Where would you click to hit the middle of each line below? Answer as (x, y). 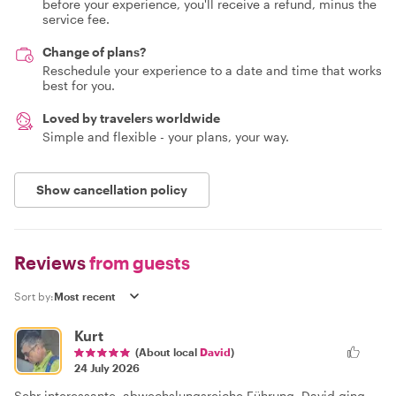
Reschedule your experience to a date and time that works (212, 70)
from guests (138, 262)
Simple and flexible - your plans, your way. (166, 136)
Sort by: (34, 296)
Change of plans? (94, 51)
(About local (168, 351)
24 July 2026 (107, 367)
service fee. (76, 19)
